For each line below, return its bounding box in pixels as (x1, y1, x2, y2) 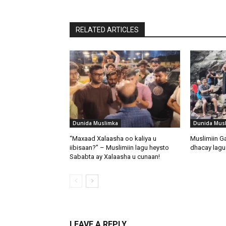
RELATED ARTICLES (76, 26, 139, 34)
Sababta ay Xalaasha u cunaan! (70, 153, 160, 161)
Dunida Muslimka (73, 120, 118, 127)
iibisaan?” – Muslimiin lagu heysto (70, 144, 169, 152)
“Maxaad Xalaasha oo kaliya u (70, 135, 156, 143)
